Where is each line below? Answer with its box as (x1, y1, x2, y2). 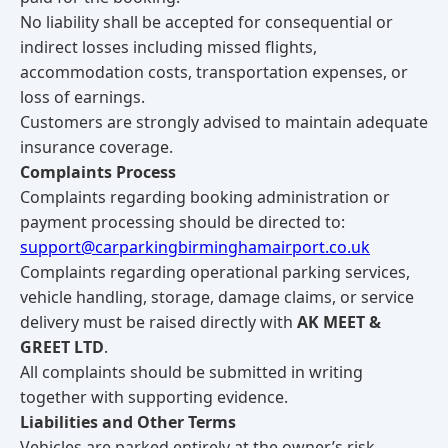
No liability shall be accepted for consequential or (20, 11, 393, 33)
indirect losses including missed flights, (20, 36, 317, 58)
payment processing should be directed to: (20, 211, 345, 233)
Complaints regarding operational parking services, (20, 261, 410, 283)
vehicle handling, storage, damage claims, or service (20, 286, 414, 308)
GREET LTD (20, 336, 104, 358)
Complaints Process (20, 161, 176, 183)
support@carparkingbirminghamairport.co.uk (20, 236, 370, 258)
